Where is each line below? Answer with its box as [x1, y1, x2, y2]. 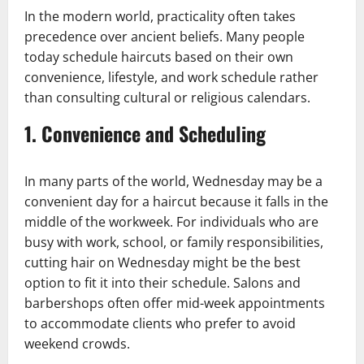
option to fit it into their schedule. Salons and [24, 273, 301, 292]
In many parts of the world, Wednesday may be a [24, 171, 323, 190]
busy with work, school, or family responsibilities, [24, 232, 323, 251]
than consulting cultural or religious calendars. [24, 88, 310, 106]
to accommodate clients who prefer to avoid [24, 314, 296, 332]
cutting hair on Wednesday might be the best [24, 253, 301, 271]
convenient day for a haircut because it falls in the [24, 192, 328, 210]
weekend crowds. [24, 334, 130, 353]
